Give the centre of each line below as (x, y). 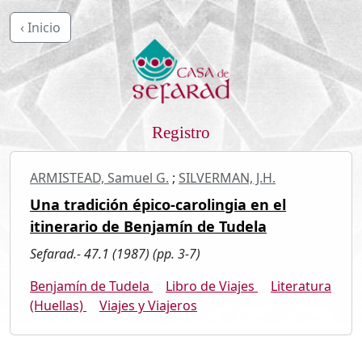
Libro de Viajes (212, 286)
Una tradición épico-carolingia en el (158, 204)
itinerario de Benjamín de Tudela (148, 226)
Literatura (301, 286)
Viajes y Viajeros (148, 305)
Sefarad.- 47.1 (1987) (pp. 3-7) (115, 253)
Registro (181, 132)
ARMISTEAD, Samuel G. (99, 177)
